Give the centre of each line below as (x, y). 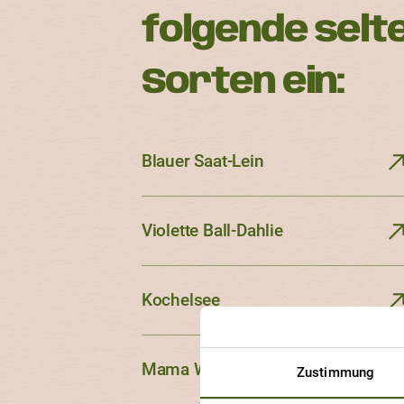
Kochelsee (180, 299)
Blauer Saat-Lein (202, 161)
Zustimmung (335, 372)
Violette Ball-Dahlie (212, 230)
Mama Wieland (198, 369)
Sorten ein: (243, 83)
